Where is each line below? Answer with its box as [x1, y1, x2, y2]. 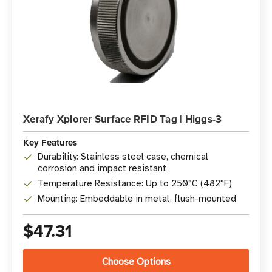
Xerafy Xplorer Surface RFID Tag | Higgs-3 [23, 112, 222, 126]
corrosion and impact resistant [38, 163, 166, 174]
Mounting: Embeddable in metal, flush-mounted [38, 193, 236, 204]
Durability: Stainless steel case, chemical [38, 151, 208, 162]
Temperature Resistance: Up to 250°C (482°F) [38, 178, 232, 189]
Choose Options [101, 256, 171, 268]
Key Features [23, 136, 77, 149]
